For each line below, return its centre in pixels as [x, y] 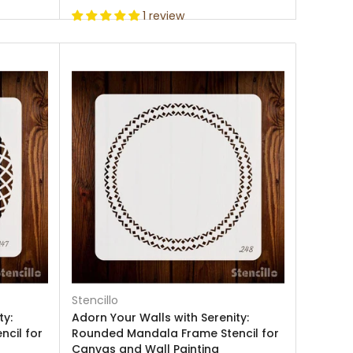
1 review [163, 16]
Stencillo [95, 300]
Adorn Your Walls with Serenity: [160, 318]
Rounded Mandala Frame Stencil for [175, 333]
